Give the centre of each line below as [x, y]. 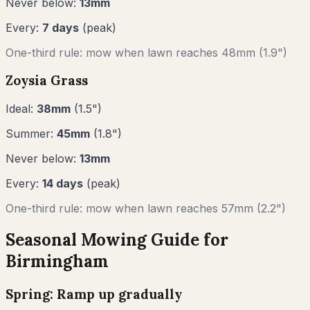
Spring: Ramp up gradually [94, 294]
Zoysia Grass [47, 81]
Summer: [31, 134]
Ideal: [21, 109]
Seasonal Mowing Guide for [117, 240]
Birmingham [57, 261]
